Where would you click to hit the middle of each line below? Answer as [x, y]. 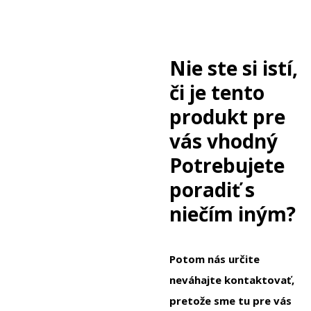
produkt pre [227, 117]
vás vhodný [224, 141]
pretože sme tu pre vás [230, 301]
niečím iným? [233, 214]
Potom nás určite [215, 259]
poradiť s [212, 190]
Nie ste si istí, [234, 68]
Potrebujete [227, 166]
